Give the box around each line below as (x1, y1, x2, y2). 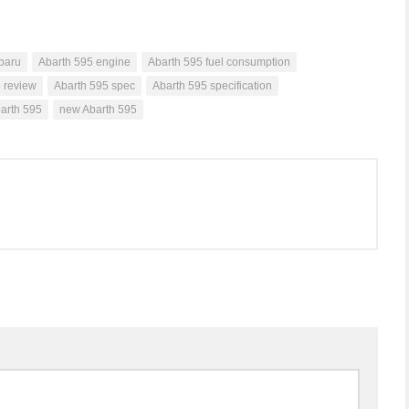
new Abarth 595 (59, 102, 137, 116)
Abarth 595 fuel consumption (148, 55, 290, 68)
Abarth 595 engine (38, 55, 131, 68)
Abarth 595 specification (152, 79, 272, 92)
